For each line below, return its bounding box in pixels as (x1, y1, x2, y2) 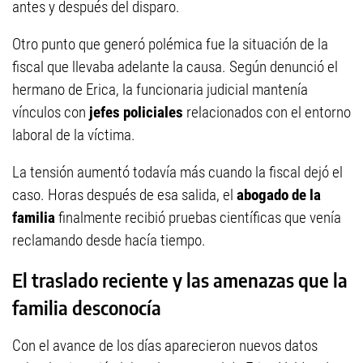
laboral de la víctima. (12, 126, 135, 145)
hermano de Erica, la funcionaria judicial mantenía (12, 80, 308, 100)
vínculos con (12, 103, 89, 122)
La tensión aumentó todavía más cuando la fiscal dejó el (12, 163, 343, 182)
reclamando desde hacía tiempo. (12, 231, 206, 250)
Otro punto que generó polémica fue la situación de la (12, 35, 328, 54)
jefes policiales (89, 103, 183, 122)
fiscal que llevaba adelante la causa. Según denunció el (12, 58, 338, 77)
